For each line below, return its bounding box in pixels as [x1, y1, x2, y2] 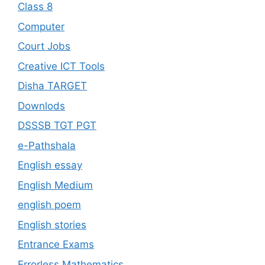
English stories [18, 218, 86, 231]
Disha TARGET [18, 80, 87, 92]
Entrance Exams [18, 238, 94, 251]
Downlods [18, 99, 65, 112]
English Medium [18, 179, 93, 191]
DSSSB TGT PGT [18, 119, 96, 132]
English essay [18, 159, 82, 172]
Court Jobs [18, 40, 70, 53]
